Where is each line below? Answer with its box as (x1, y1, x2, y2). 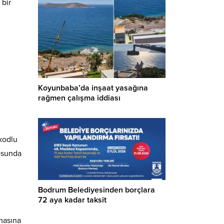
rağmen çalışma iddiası (38, 93, 120, 103)
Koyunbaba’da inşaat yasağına (38, 83, 148, 93)
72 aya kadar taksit (38, 195, 106, 205)
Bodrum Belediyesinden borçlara (38, 185, 155, 195)
